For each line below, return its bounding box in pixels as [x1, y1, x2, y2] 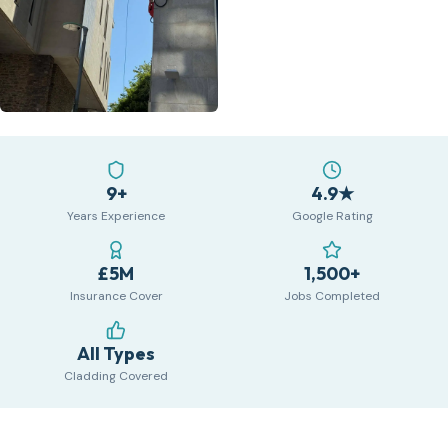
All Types [77, 342, 155, 366]
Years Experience [67, 208, 165, 225]
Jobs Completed [284, 288, 380, 305]
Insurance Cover [69, 288, 163, 305]
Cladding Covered [64, 368, 168, 385]
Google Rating [291, 208, 373, 225]
